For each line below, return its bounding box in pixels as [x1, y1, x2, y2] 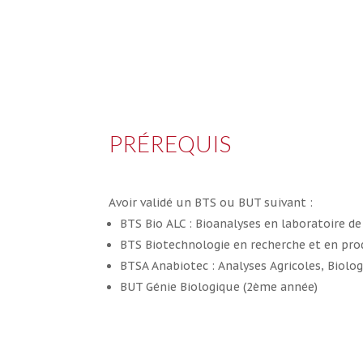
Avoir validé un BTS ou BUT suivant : [109, 195, 317, 211]
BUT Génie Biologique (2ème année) [120, 280, 318, 295]
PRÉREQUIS [109, 129, 232, 157]
